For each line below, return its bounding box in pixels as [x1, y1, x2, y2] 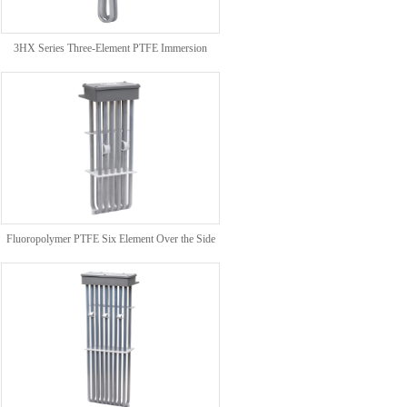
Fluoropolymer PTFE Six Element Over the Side [5, 233, 215, 245]
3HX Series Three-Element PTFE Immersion [14, 42, 207, 55]
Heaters [94, 71, 127, 84]
